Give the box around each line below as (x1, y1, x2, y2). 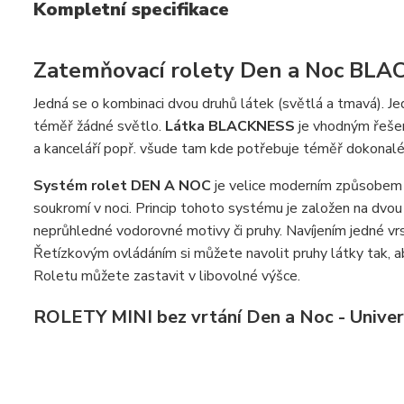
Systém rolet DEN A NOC (33, 176, 211, 196)
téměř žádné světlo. (33, 116, 165, 136)
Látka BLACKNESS (165, 116, 295, 136)
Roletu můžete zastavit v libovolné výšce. (33, 266, 300, 286)
